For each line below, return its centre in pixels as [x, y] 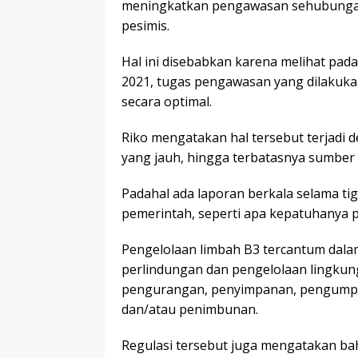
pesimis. [145, 26]
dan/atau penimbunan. [190, 310]
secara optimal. [167, 102]
